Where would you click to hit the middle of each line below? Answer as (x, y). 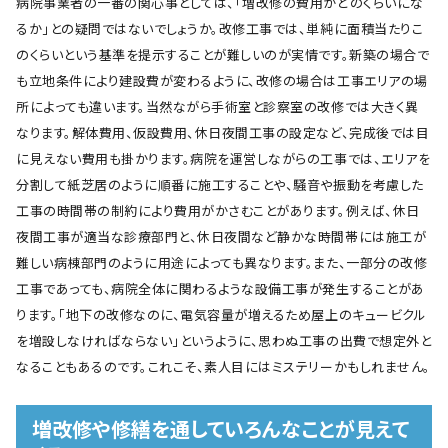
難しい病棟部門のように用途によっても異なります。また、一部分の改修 (222, 263)
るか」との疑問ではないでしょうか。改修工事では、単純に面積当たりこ (220, 29)
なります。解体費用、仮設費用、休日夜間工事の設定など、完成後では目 (223, 133)
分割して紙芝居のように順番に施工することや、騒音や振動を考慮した (220, 185)
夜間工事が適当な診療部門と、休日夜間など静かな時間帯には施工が (221, 237)
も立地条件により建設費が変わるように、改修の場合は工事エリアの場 (222, 81)
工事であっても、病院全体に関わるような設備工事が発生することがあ (220, 289)
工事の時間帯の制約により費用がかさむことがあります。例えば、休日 (218, 211)
